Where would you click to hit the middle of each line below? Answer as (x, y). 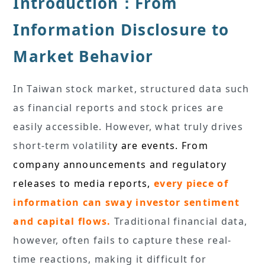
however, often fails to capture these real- (122, 240)
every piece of (191, 183)
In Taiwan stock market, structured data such (131, 88)
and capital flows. (62, 221)
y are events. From (161, 145)
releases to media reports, (83, 183)
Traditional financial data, (179, 221)
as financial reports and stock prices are (118, 107)
